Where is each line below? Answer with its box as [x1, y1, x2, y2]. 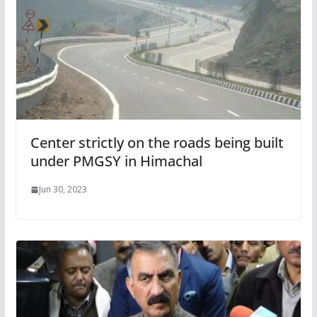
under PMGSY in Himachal [30, 151, 202, 171]
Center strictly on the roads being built [30, 133, 284, 153]
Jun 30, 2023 [38, 183, 87, 196]
